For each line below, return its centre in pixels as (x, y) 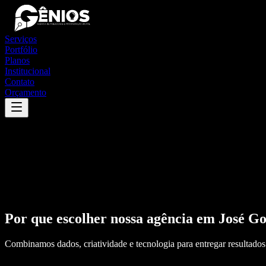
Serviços (21, 39)
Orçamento (26, 92)
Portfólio (21, 50)
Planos (17, 60)
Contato (20, 82)
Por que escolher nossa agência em (112, 218)
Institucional (28, 71)
